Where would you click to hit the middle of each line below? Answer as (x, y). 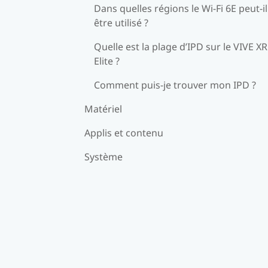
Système (103, 156)
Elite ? (107, 61)
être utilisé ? (121, 22)
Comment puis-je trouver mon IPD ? (175, 85)
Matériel (103, 109)
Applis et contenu (124, 133)
